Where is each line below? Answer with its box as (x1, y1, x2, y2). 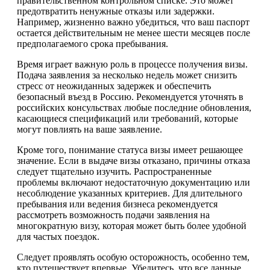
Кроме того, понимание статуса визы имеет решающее (17, 144, 243, 155)
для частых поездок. (17, 231, 99, 242)
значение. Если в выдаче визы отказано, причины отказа (17, 155, 250, 166)
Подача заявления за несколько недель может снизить (17, 69, 237, 80)
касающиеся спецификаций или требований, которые (17, 113, 238, 124)
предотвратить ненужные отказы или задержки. (17, 5, 215, 16)
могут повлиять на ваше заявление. (17, 124, 162, 134)
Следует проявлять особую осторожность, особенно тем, (17, 251, 250, 262)
